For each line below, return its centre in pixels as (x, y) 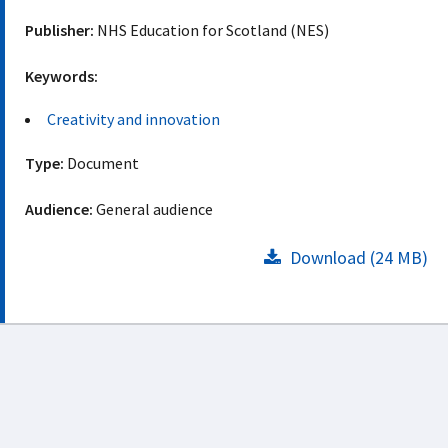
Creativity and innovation (133, 119)
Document (101, 163)
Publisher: (59, 30)
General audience (154, 209)
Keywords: (61, 76)
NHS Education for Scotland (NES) (211, 30)
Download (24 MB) (357, 257)
